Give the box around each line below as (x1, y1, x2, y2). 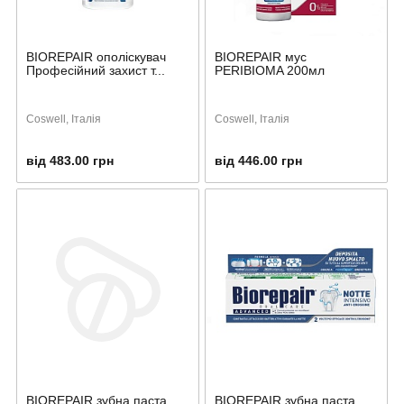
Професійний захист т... (26, 62, 165, 78)
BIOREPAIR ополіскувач (26, 49, 166, 64)
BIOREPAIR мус (215, 49, 307, 64)
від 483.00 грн (26, 152, 114, 168)
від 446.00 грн (215, 152, 302, 168)
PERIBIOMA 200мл (215, 62, 325, 78)
